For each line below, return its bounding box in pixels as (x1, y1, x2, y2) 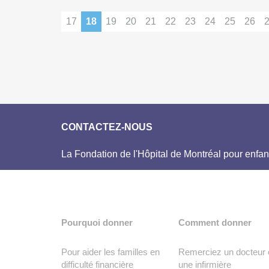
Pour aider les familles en (61, 246, 160, 257)
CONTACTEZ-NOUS (61, 121, 153, 132)
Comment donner (178, 217, 252, 228)
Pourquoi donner (61, 217, 133, 228)
